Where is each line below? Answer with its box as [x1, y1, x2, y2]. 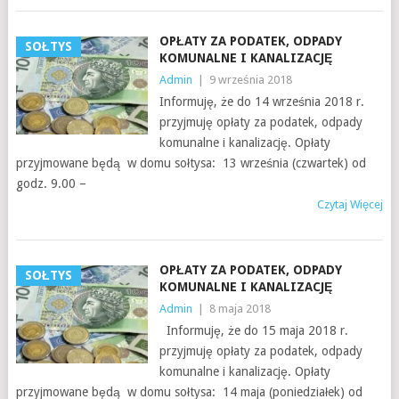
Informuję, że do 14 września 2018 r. [159, 94, 364, 110]
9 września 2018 [208, 73, 292, 87]
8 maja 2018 [208, 302, 271, 316]
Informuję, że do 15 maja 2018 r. [159, 323, 348, 338]
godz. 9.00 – [15, 176, 86, 191]
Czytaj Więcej [317, 198, 384, 212]
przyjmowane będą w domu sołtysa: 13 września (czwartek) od [15, 156, 366, 171]
